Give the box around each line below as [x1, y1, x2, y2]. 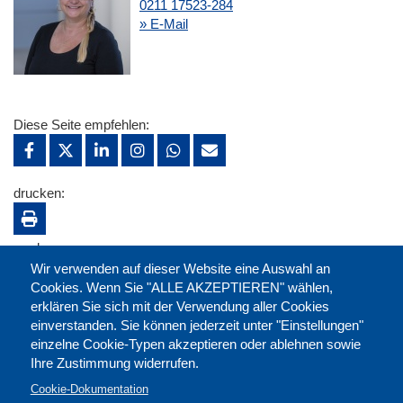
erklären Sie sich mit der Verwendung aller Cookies [30, 298, 329, 314]
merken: [13, 240, 62, 256]
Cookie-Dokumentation [30, 382, 148, 396]
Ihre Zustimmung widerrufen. [30, 354, 199, 371]
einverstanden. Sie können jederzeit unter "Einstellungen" [30, 317, 363, 333]
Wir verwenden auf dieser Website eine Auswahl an [30, 260, 330, 276]
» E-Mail [139, 16, 188, 32]
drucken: [13, 185, 65, 201]
